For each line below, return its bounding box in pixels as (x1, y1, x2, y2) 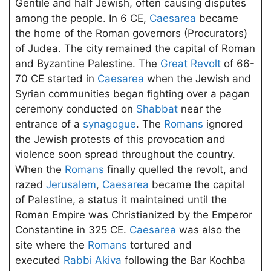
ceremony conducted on (15, 103, 136, 116)
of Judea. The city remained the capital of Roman (15, 42, 255, 55)
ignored (203, 118, 243, 131)
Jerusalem (45, 178, 96, 191)
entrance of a (15, 118, 83, 131)
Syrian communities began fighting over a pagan (15, 88, 250, 100)
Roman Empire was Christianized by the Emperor (15, 209, 252, 221)
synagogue (82, 118, 136, 131)
